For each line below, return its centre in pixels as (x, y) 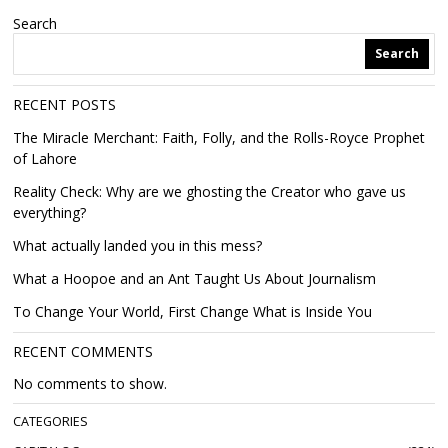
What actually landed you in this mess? (138, 245)
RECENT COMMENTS (83, 351)
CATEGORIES (51, 421)
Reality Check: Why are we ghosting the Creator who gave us (210, 191)
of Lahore (45, 158)
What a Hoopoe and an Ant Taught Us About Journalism (195, 278)
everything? (50, 212)
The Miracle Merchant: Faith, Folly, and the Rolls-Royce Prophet (219, 137)
